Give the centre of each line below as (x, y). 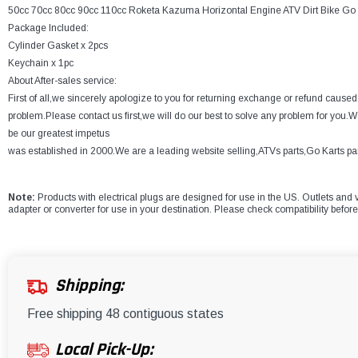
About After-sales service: (62, 81)
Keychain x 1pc (41, 64)
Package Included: (48, 28)
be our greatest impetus (59, 134)
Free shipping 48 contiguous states (125, 314)
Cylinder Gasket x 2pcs (58, 46)
